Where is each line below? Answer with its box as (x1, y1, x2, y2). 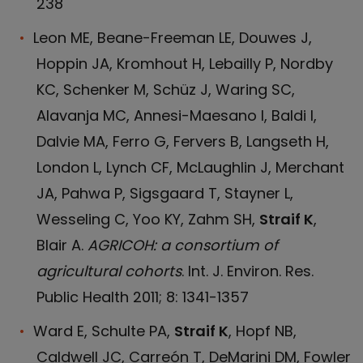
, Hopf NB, (228, 321, 297, 341)
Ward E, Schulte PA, (33, 321, 174, 341)
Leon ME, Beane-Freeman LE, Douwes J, (33, 28, 312, 48)
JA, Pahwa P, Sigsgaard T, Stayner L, (36, 183, 293, 203)
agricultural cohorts (36, 261, 181, 281)
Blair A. (36, 235, 88, 255)
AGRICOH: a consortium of (88, 235, 278, 255)
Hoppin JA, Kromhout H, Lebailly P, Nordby (36, 53, 333, 74)
